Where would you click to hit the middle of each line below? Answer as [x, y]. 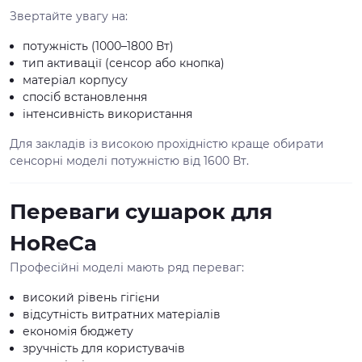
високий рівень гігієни [91, 297]
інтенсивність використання [107, 114]
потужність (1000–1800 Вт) [98, 46]
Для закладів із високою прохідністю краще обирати [167, 144]
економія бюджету [78, 331]
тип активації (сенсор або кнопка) [124, 63]
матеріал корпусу [75, 80]
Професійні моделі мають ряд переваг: [127, 267]
